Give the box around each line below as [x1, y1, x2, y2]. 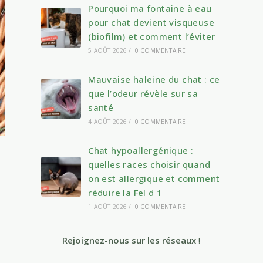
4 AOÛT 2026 [88, 117, 127, 126]
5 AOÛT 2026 [88, 46, 127, 55]
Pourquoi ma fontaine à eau [88, 2, 212, 14]
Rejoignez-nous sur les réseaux [62, 234, 196, 246]
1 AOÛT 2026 [88, 203, 127, 211]
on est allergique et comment [88, 173, 220, 184]
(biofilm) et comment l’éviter [88, 31, 215, 42]
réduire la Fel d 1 [88, 187, 163, 198]
